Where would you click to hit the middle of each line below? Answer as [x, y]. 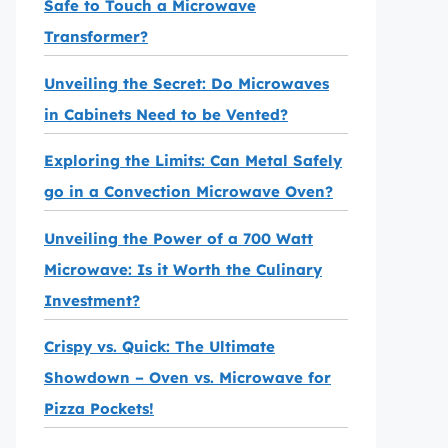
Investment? [92, 300]
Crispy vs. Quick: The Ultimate [159, 346]
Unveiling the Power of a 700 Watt [178, 238]
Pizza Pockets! [99, 408]
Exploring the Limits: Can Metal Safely [193, 160]
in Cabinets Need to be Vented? [166, 114]
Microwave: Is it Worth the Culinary [183, 269]
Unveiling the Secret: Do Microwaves [186, 83]
